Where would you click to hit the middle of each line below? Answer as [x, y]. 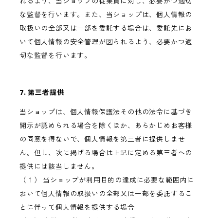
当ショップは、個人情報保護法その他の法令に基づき [106, 112]
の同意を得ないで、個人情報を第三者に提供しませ [102, 139]
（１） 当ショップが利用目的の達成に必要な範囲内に [107, 180]
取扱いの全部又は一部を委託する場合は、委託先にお [106, 28]
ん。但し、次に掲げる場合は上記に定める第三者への [106, 153]
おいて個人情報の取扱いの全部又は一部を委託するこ [106, 194]
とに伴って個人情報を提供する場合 [77, 208]
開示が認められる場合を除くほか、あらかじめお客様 [106, 126]
